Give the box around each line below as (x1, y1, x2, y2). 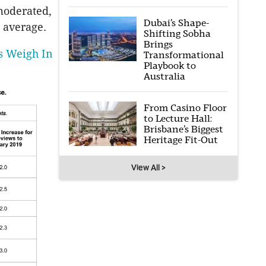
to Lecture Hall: (143, 113, 212, 124)
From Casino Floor (143, 102, 227, 113)
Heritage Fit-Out (143, 134, 218, 145)
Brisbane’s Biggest (143, 123, 223, 135)
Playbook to (143, 60, 196, 71)
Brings (143, 39, 173, 50)
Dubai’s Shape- (143, 17, 209, 28)
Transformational (143, 49, 224, 61)
